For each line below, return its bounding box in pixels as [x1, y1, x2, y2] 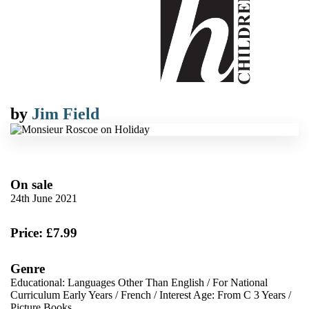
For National [212, 277, 268, 288]
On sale [10, 177, 52, 192]
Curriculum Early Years [10, 289, 112, 301]
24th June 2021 [10, 192, 77, 204]
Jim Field [32, 105, 99, 123]
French [121, 289, 151, 301]
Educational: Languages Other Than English [10, 277, 204, 288]
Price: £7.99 [10, 226, 77, 240]
